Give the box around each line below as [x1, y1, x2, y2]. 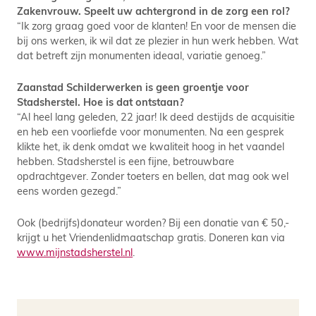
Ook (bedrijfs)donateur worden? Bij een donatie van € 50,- [17, 215, 289, 229]
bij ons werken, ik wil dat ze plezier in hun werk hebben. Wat [17, 33, 298, 47]
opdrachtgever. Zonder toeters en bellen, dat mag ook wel [17, 169, 288, 183]
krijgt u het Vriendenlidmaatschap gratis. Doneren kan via [17, 230, 285, 244]
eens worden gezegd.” [17, 183, 121, 197]
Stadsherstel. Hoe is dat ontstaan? [17, 95, 184, 109]
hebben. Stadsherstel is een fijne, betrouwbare [17, 154, 234, 168]
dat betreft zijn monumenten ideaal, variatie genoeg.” [17, 48, 266, 62]
